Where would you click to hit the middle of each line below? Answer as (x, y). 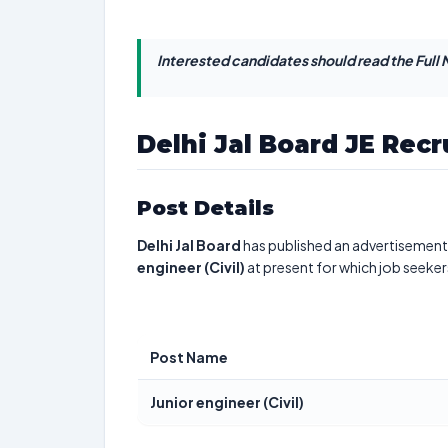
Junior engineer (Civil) (227, 402)
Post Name (189, 357)
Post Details (205, 208)
